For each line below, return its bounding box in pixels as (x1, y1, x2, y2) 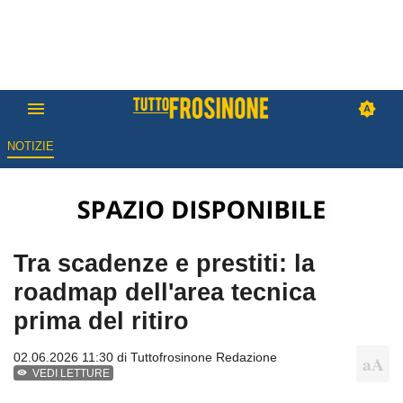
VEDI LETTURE (32, 367, 111, 381)
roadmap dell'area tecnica (13, 278, 316, 307)
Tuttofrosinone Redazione (130, 350, 277, 365)
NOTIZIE (6, 139, 54, 154)
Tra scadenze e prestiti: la (13, 249, 315, 278)
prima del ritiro (13, 307, 189, 336)
